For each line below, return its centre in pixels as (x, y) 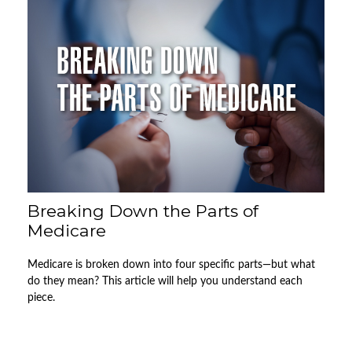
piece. (41, 297)
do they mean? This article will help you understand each (165, 281)
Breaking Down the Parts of (143, 211)
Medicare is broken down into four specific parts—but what (171, 264)
